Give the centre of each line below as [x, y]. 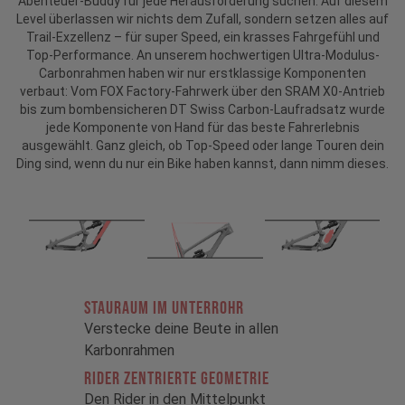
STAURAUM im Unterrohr [165, 309]
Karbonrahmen [130, 351]
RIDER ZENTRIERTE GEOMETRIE [177, 379]
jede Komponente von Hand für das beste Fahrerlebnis [202, 128]
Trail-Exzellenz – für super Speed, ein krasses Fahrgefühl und [202, 38]
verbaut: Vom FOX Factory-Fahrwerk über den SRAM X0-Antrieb [202, 92]
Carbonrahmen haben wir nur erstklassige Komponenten [202, 74]
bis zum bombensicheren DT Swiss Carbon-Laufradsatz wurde [202, 110]
